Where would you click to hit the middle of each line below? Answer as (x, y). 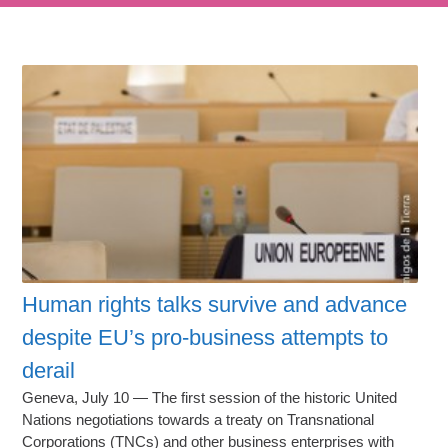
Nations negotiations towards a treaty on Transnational (198, 420)
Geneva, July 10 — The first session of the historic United (210, 398)
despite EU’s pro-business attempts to (205, 338)
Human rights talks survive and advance (215, 305)
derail (49, 371)
